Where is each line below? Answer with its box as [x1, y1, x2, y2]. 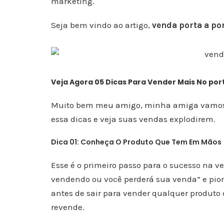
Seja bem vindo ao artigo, [51, 20, 152, 30]
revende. [51, 202, 84, 212]
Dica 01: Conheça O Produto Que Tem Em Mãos [51, 137, 221, 147]
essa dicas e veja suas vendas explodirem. [51, 114, 215, 124]
